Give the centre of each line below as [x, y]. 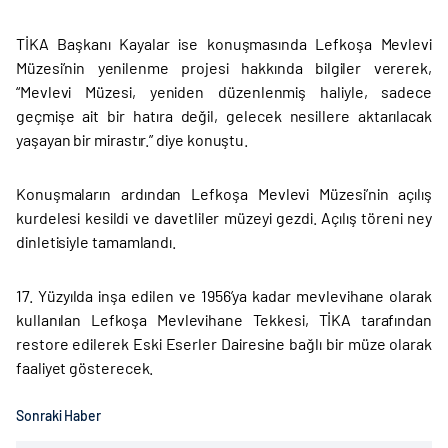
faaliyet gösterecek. [85, 368]
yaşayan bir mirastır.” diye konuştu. [132, 140]
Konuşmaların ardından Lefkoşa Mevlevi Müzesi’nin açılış [224, 194]
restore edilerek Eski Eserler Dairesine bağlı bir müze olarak [224, 344]
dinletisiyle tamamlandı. [96, 242]
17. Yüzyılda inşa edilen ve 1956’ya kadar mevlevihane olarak [224, 296]
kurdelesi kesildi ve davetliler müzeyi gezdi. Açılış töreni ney [224, 218]
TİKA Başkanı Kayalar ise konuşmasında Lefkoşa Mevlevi [224, 44]
